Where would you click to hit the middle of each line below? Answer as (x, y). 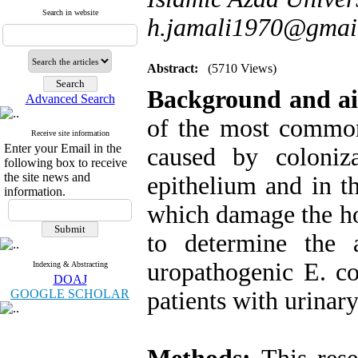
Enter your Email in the (63, 148)
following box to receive (66, 163)
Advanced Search (70, 99)
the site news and (47, 177)
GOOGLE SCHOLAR (70, 294)
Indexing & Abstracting (70, 264)
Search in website (70, 12)
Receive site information (70, 133)
